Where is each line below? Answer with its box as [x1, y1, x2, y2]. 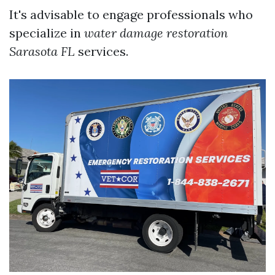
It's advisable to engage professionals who [9, 7, 253, 22]
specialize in [9, 25, 84, 41]
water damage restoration [84, 25, 228, 41]
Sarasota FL [9, 44, 75, 59]
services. [75, 44, 128, 59]
